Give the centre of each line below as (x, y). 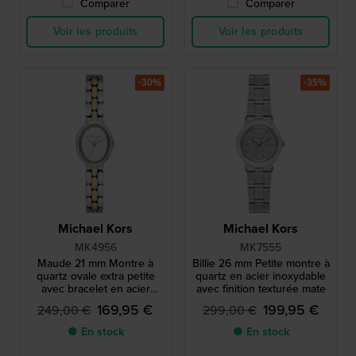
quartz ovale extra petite (95, 277)
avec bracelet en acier (95, 289)
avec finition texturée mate (261, 289)
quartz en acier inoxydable (261, 277)
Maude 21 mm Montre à (95, 264)
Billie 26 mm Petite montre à (261, 264)
